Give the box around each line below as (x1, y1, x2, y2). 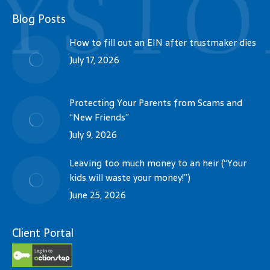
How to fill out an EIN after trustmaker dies (69, 34, 256, 50)
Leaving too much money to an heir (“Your (69, 155, 246, 171)
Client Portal (12, 224, 74, 242)
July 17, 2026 (69, 52, 119, 67)
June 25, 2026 (69, 187, 126, 202)
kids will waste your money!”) (69, 169, 190, 185)
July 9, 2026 (69, 127, 117, 142)
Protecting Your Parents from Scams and (69, 95, 242, 110)
